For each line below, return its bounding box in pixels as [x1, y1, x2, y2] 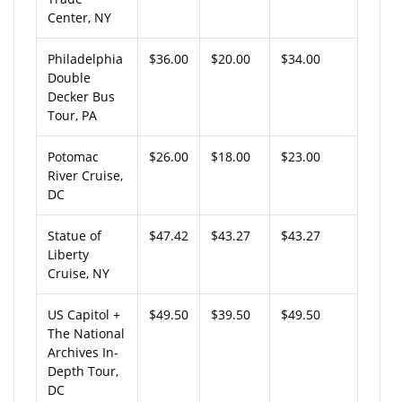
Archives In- [48, 343, 118, 361]
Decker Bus [48, 87, 115, 105]
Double [48, 68, 91, 86]
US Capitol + [48, 305, 120, 323]
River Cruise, [48, 166, 123, 184]
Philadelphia [48, 49, 123, 67]
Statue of [48, 226, 101, 244]
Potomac [48, 147, 99, 165]
